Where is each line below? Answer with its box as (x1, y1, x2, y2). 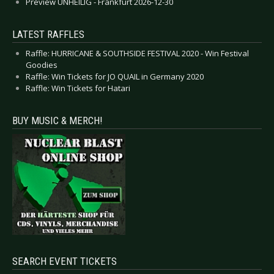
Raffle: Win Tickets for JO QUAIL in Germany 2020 (26, 70, 204, 82)
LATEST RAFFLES (12, 28, 84, 40)
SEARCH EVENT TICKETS (12, 255, 117, 268)
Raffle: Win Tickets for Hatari (26, 82, 130, 94)
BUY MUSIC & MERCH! (12, 114, 103, 127)
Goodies (26, 59, 57, 70)
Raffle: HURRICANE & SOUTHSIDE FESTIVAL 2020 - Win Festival (26, 47, 249, 59)
